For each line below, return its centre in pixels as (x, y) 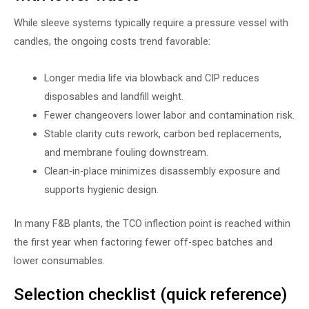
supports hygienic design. (101, 190)
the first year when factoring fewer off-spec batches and (143, 242)
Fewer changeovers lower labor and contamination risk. (169, 115)
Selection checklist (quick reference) (150, 295)
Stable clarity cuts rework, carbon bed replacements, (162, 134)
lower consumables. (59, 260)
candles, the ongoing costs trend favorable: (112, 42)
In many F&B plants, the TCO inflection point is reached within (152, 223)
